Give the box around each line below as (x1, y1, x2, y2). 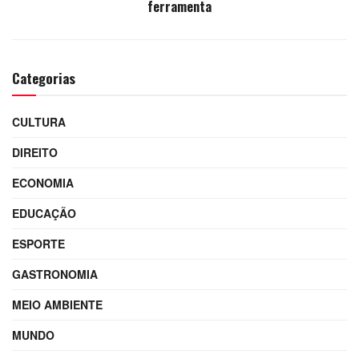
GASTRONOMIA (12, 266, 98, 283)
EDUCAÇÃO (12, 205, 76, 222)
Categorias (12, 68, 75, 89)
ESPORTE (12, 236, 65, 252)
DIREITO (12, 144, 58, 161)
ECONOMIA (12, 175, 74, 192)
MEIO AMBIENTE (12, 296, 103, 313)
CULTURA (12, 114, 66, 131)
